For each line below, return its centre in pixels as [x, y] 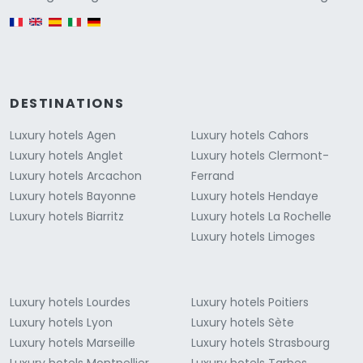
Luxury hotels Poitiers [250, 302]
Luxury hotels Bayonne [73, 196]
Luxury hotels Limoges [253, 236]
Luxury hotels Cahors [250, 135]
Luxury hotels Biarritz [67, 216]
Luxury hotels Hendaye [255, 196]
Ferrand [213, 175]
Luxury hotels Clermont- [260, 155]
